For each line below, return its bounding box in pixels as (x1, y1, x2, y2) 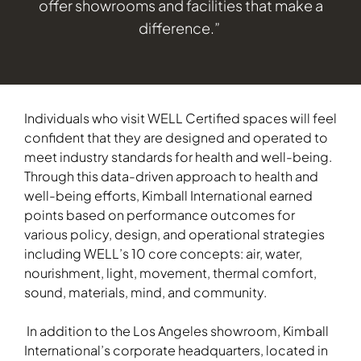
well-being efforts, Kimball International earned (24, 186, 313, 204)
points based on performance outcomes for (24, 205, 295, 223)
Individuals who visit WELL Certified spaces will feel (24, 109, 337, 127)
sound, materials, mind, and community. (24, 283, 269, 301)
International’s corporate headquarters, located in (24, 341, 328, 359)
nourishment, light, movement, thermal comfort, (24, 263, 317, 281)
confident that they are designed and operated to (24, 128, 328, 146)
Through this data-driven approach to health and (24, 167, 318, 185)
